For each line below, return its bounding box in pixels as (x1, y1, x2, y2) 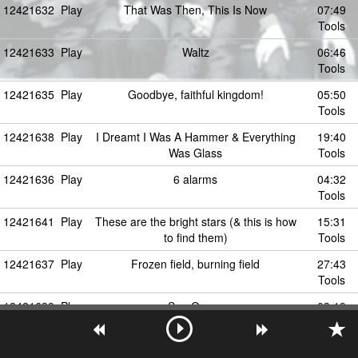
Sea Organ (168, 298, 223, 314)
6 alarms (173, 171, 217, 187)
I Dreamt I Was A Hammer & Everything (95, 129, 296, 145)
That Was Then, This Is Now (124, 2, 267, 18)
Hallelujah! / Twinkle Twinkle (125, 340, 266, 356)
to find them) (163, 229, 228, 245)
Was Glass (169, 145, 222, 161)
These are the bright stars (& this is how (94, 213, 296, 229)
